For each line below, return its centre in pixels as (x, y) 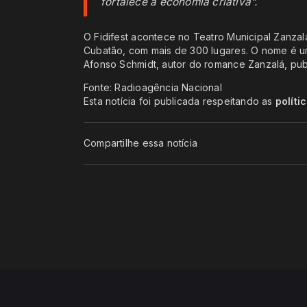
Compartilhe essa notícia (141, 143)
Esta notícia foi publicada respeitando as (180, 101)
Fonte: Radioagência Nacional (153, 87)
